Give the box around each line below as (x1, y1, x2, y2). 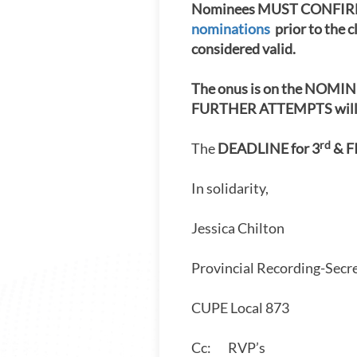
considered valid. (191, 40, 296, 58)
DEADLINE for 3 (218, 139, 320, 158)
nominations (191, 20, 270, 38)
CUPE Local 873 (191, 299, 292, 317)
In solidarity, (191, 179, 269, 198)
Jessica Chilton (191, 219, 284, 237)
